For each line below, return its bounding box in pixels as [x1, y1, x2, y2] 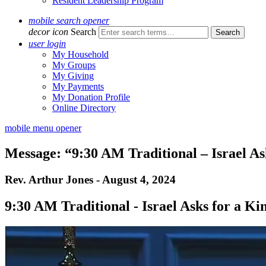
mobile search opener [28, 15, 109, 26]
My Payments [52, 81, 104, 91]
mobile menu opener [5, 123, 81, 133]
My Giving [52, 71, 94, 81]
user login [28, 39, 66, 49]
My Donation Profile [52, 92, 130, 102]
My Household [52, 49, 109, 59]
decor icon [28, 27, 68, 37]
